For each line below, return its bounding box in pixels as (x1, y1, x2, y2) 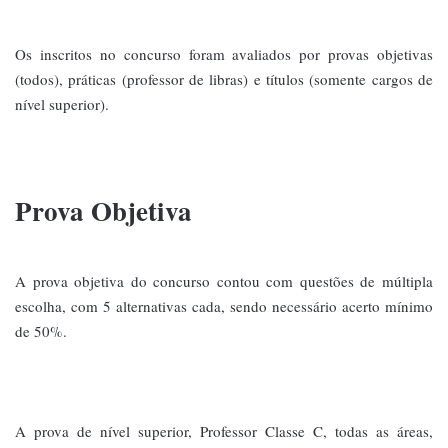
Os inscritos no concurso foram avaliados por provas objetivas (15, 44, 433, 65)
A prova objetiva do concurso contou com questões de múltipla (15, 270, 433, 291)
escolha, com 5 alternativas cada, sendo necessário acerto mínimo (15, 295, 433, 316)
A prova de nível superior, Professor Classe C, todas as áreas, (15, 420, 433, 441)
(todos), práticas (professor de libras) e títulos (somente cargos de (15, 69, 433, 90)
